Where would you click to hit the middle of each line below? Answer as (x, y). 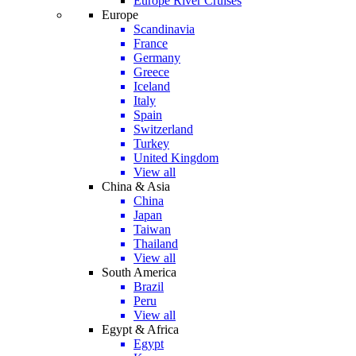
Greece (151, 72)
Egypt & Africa (140, 329)
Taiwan (152, 229)
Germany (157, 58)
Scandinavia (164, 29)
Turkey (151, 143)
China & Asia (136, 186)
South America (139, 272)
